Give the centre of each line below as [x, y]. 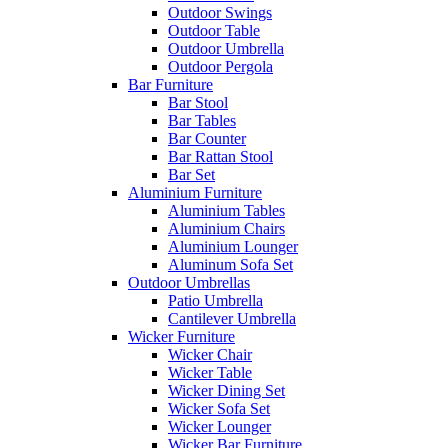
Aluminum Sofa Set [230, 264]
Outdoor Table [214, 30]
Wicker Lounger [219, 426]
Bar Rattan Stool [220, 156]
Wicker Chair [210, 354]
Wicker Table [210, 372]
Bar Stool [198, 102]
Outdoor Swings [220, 12]
